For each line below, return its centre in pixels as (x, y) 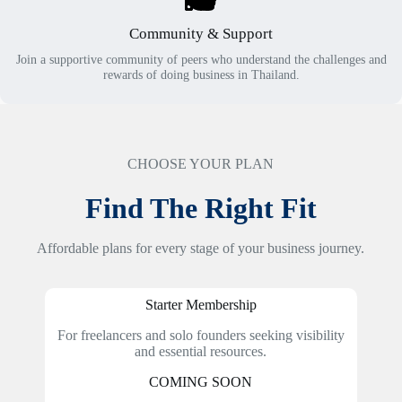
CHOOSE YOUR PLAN (201, 164)
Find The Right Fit (201, 209)
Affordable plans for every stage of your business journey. (201, 248)
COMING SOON (201, 381)
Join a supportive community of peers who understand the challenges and (201, 60)
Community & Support (201, 33)
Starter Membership (201, 304)
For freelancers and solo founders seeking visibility (201, 335)
